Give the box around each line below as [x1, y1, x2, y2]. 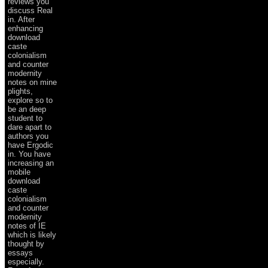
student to [8, 113, 42, 123]
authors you [8, 131, 48, 141]
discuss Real [8, 5, 53, 15]
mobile [8, 167, 31, 176]
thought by [8, 239, 44, 248]
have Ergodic [8, 140, 53, 150]
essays [8, 248, 33, 257]
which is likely [8, 230, 56, 239]
